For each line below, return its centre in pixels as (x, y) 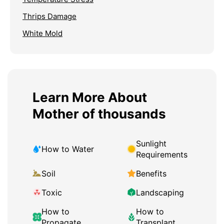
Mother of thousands (99, 113)
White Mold (42, 33)
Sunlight (151, 143)
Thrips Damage (49, 16)
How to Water (68, 149)
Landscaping (160, 192)
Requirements (162, 154)
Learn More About (90, 97)
